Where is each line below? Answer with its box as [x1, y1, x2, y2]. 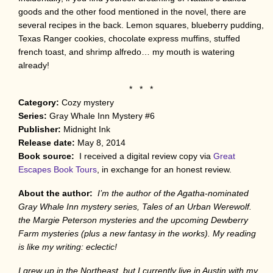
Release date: [18, 137, 77, 147]
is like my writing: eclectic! [18, 241, 117, 252]
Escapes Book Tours [18, 164, 97, 174]
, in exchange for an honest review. [97, 164, 232, 174]
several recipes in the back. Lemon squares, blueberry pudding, [18, 19, 264, 30]
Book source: [18, 151, 79, 161]
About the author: [18, 188, 93, 198]
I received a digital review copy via [79, 151, 213, 161]
